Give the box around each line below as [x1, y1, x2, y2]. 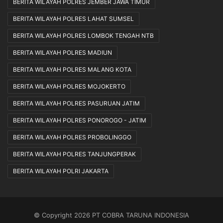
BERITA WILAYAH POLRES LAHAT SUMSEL [13, 15, 134, 23]
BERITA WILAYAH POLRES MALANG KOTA [13, 66, 131, 74]
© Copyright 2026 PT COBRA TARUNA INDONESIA [34, 211, 189, 220]
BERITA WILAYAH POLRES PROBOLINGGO [13, 133, 131, 141]
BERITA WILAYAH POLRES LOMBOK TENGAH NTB [13, 32, 154, 40]
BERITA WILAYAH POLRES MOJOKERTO [13, 83, 125, 91]
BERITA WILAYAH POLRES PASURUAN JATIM [13, 100, 140, 108]
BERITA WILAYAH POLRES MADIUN [13, 49, 112, 57]
